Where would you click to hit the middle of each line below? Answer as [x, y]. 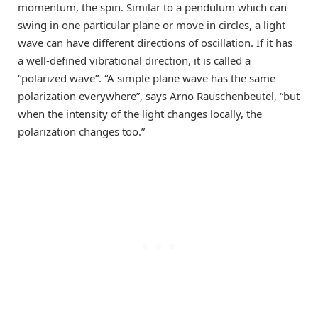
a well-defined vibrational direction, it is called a [134, 61]
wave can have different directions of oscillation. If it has [155, 43]
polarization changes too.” [81, 132]
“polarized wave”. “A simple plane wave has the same [147, 78]
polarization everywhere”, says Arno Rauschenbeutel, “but [159, 96]
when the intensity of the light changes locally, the [140, 114]
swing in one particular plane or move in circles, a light [152, 25]
